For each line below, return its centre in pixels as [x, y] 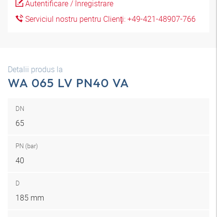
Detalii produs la [35, 69]
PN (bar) [27, 146]
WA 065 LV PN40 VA [69, 83]
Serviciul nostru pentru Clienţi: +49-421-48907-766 [109, 19]
